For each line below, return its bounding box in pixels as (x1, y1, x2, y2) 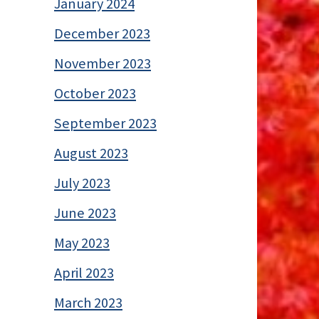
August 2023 (54, 143, 128, 162)
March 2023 (54, 293, 122, 312)
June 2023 (54, 203, 116, 222)
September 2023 (54, 113, 157, 132)
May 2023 (54, 233, 110, 252)
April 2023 (54, 263, 114, 282)
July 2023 (54, 173, 110, 192)
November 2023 (54, 53, 151, 73)
